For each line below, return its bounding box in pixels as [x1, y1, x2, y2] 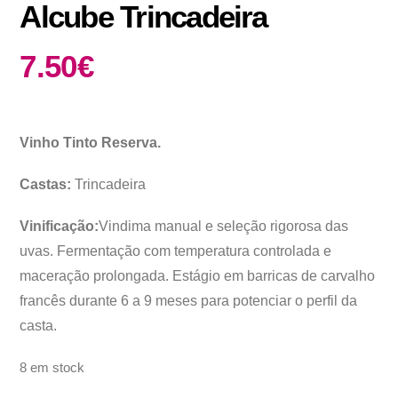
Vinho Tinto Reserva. [20, 134, 162, 150]
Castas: [20, 177, 72, 192]
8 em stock [20, 361, 85, 376]
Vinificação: [20, 219, 99, 235]
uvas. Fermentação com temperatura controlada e [20, 243, 332, 259]
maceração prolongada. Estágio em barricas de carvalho [20, 268, 376, 284]
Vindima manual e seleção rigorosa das [99, 219, 349, 235]
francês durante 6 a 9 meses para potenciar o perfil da [20, 293, 358, 309]
